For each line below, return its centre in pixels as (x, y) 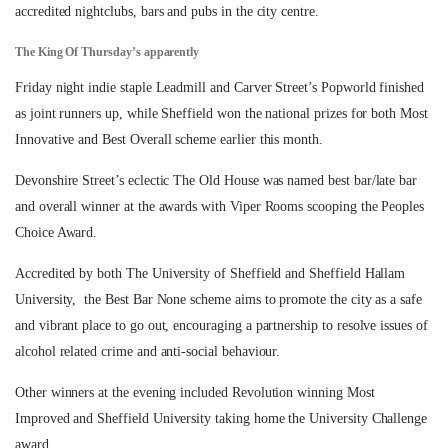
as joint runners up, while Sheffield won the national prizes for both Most (221, 113)
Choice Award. (56, 232)
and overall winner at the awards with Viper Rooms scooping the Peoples (220, 206)
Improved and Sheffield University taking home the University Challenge (221, 418)
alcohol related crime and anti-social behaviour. (148, 351)
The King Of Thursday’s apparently (107, 52)
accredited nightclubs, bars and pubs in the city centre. (167, 11)
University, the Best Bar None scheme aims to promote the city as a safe (218, 299)
